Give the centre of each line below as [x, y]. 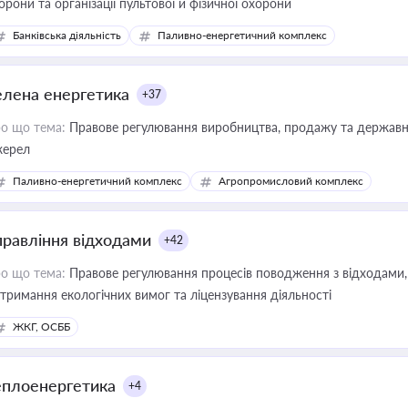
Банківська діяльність [67, 35]
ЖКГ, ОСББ [41, 326]
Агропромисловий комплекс [291, 181]
